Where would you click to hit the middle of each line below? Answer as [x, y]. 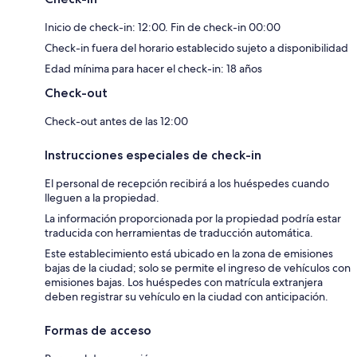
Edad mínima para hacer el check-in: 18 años [153, 68]
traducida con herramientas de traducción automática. [179, 232]
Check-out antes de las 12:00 [116, 121]
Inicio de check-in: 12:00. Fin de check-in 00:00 [163, 27]
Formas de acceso [98, 330]
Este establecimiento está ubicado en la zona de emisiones [189, 253]
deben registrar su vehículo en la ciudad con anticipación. [186, 296]
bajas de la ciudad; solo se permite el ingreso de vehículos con [198, 267]
